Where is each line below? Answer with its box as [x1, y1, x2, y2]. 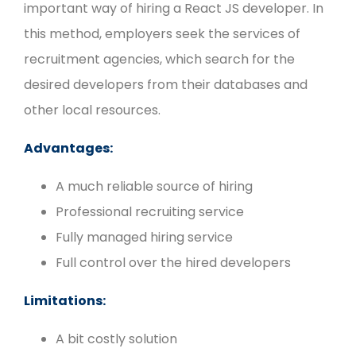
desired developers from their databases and [24, 75, 308, 95]
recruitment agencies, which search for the [24, 50, 295, 69]
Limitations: [24, 292, 106, 311]
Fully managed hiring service [56, 228, 233, 247]
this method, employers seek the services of [24, 25, 300, 44]
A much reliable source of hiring [56, 177, 253, 196]
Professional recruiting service [56, 203, 244, 222]
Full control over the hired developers [56, 253, 291, 273]
